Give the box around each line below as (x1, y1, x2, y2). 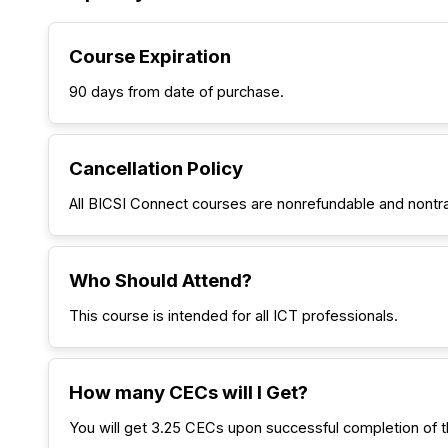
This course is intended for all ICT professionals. (69, 307, 398, 325)
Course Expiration (69, 45, 231, 68)
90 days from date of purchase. (69, 83, 284, 101)
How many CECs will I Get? (69, 381, 308, 404)
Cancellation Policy (69, 157, 243, 180)
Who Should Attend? (69, 269, 252, 292)
